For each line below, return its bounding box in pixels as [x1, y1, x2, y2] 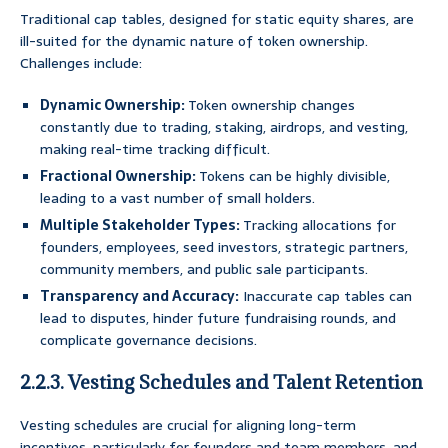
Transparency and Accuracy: [40, 285, 239, 308]
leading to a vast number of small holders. [40, 187, 315, 210]
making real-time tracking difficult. [40, 138, 270, 161]
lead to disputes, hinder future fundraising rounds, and [40, 307, 396, 330]
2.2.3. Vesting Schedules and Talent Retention [20, 370, 423, 395]
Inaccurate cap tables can [239, 285, 412, 308]
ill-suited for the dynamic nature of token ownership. [20, 30, 368, 53]
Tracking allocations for [240, 214, 396, 237]
